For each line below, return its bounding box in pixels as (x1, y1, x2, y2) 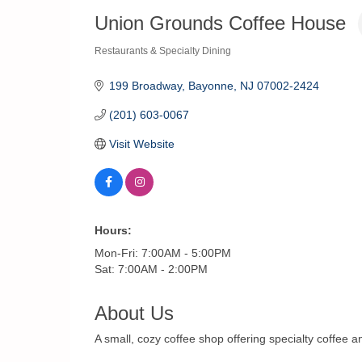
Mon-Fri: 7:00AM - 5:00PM (95, 246, 231, 259)
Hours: (95, 223, 132, 237)
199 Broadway (108, 78, 182, 92)
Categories (94, 53, 149, 67)
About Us (95, 301, 174, 324)
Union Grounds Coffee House (95, 12, 346, 35)
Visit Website (108, 137, 175, 150)
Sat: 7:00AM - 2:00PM (95, 262, 208, 276)
